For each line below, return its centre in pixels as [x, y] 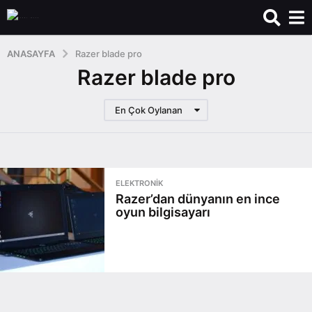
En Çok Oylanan [149, 110]
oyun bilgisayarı [163, 212]
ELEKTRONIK [139, 184]
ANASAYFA [31, 54]
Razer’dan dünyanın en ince [198, 199]
